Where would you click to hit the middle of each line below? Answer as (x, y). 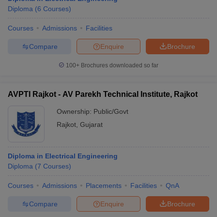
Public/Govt (111, 111)
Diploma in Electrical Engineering (63, 156)
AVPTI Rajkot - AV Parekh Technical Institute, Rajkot (103, 94)
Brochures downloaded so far (119, 65)
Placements (104, 186)
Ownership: (75, 111)
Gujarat (91, 124)
